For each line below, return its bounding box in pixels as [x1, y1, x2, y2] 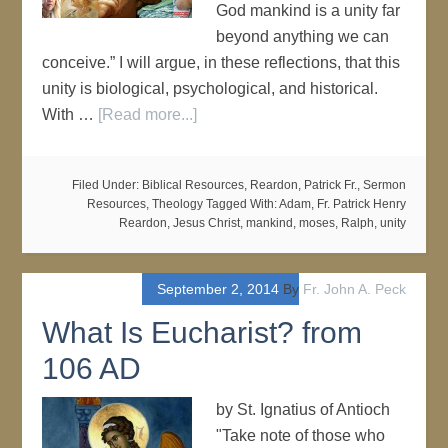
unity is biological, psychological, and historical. [42, 80, 379, 97]
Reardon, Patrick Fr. [249, 178, 357, 192]
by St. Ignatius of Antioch [216, 401, 391, 418]
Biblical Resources [141, 178, 244, 192]
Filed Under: [71, 178, 142, 192]
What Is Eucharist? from [42, 316, 363, 349]
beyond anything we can [216, 28, 390, 45]
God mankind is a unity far [216, 2, 401, 19]
